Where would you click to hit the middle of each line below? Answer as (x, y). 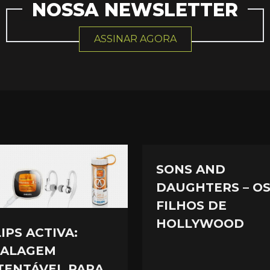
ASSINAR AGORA (135, 39)
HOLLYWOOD (200, 223)
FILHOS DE (191, 205)
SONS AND (190, 169)
